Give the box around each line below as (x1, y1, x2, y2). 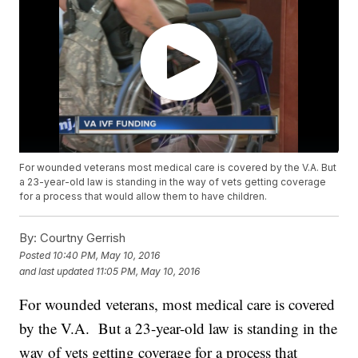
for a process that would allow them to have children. (19, 190, 268, 203)
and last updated (19, 265, 94, 277)
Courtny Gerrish (37, 230, 126, 246)
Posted (19, 249, 54, 261)
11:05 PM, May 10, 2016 (96, 265, 201, 277)
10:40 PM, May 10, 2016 (53, 249, 161, 261)
